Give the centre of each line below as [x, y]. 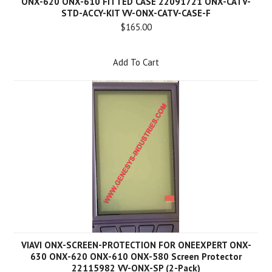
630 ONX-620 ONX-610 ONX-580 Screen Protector [136, 257]
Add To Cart [136, 62]
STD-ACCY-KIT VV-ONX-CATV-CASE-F [136, 13]
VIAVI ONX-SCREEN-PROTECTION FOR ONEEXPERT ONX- [136, 245]
